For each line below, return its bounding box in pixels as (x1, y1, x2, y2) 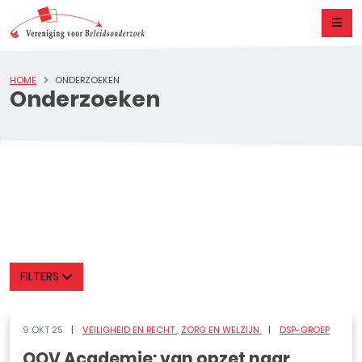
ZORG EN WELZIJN (181, 323, 262, 336)
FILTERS (20, 268, 61, 284)
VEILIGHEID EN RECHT (82, 323, 177, 336)
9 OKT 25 (23, 323, 65, 336)
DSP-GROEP (280, 323, 330, 336)
